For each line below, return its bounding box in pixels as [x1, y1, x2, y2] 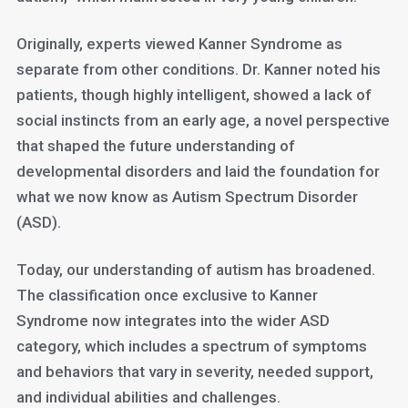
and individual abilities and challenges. [15, 388, 280, 406]
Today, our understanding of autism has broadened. [15, 260, 375, 279]
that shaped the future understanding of [15, 137, 295, 155]
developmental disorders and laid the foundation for [15, 162, 380, 180]
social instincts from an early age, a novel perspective [15, 111, 390, 129]
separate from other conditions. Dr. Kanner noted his [15, 60, 381, 78]
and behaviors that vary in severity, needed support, [15, 362, 373, 381]
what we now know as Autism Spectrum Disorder [15, 188, 358, 206]
